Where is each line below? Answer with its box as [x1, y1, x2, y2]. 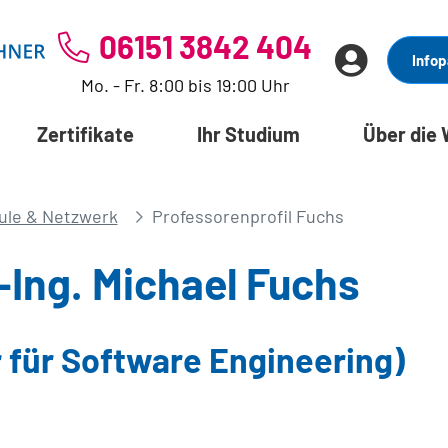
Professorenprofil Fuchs [151, 204, 344, 227]
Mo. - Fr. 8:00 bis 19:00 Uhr [80, 73, 290, 96]
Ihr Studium [196, 121, 300, 146]
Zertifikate [36, 121, 134, 146]
